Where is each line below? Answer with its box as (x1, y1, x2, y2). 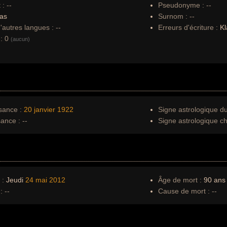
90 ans (202, 176, 225, 184)
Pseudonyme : (158, 1, 204, 9)
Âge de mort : (158, 176, 202, 184)
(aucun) (11, 36, 30, 42)
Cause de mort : (158, 187, 210, 195)
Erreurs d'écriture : (158, 23, 220, 31)
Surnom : (158, 12, 187, 20)
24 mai (25, 176, 47, 184)
